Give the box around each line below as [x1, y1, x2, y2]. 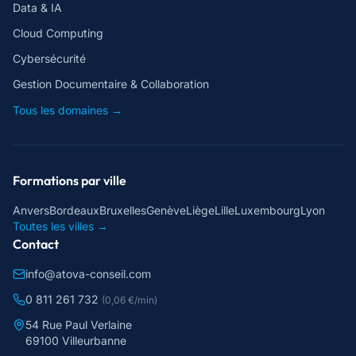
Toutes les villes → [13, 219, 108, 233]
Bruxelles [99, 203, 146, 217]
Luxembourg [234, 203, 300, 217]
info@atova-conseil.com [25, 267, 151, 281]
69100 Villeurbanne [25, 334, 126, 347]
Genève [146, 203, 186, 217]
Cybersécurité [13, 52, 86, 65]
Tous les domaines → [13, 103, 122, 117]
